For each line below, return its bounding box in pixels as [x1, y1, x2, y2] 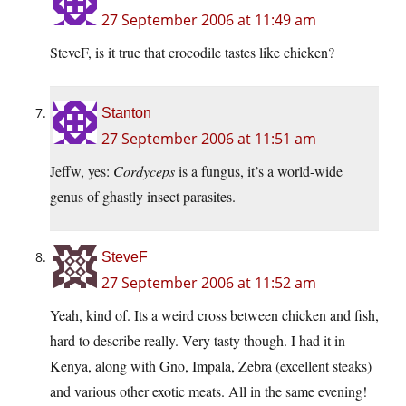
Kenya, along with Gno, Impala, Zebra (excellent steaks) [50, 356, 372, 376]
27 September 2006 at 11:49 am [101, 10, 316, 31]
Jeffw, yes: [50, 161, 113, 181]
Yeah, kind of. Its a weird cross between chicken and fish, [50, 305, 379, 325]
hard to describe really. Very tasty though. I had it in [50, 331, 345, 351]
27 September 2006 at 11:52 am [101, 273, 316, 294]
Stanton [101, 105, 151, 121]
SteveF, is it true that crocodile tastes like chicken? [50, 43, 334, 63]
